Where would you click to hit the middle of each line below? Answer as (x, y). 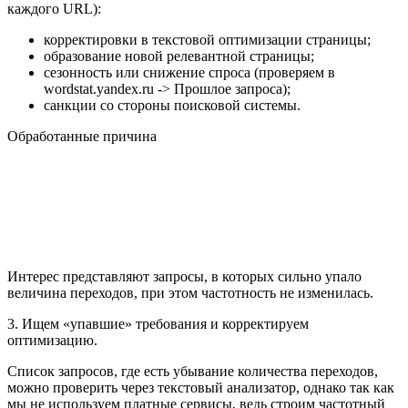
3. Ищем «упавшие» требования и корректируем (158, 324)
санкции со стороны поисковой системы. (172, 106)
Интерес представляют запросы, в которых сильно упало (184, 277)
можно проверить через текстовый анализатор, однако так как (201, 388)
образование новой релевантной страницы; (179, 56)
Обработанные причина (82, 137)
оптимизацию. (52, 341)
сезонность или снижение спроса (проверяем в (189, 73)
